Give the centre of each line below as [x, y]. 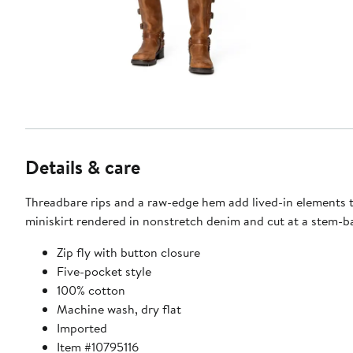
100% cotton [91, 290]
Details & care [83, 167]
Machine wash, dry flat [119, 309]
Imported [82, 328]
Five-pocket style [104, 271]
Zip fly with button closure [128, 253]
